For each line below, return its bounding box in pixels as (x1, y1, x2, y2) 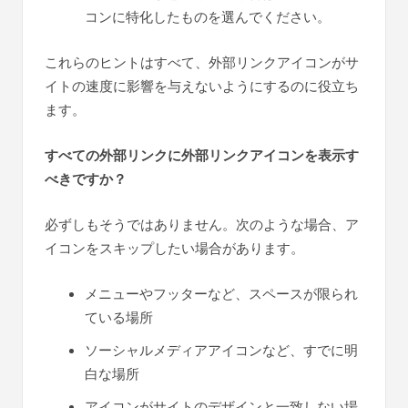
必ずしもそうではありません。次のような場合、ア (45, 214, 359, 234)
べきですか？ (45, 168, 127, 189)
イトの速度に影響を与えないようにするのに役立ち (45, 76, 359, 96)
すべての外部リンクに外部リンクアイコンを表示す (45, 145, 359, 166)
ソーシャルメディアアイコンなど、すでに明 (85, 340, 358, 360)
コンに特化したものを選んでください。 (85, 6, 331, 26)
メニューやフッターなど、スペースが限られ (85, 283, 358, 303)
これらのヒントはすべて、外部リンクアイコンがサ (45, 52, 359, 72)
